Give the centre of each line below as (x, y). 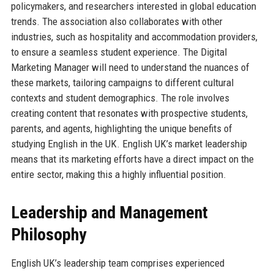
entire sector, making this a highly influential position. (118, 174)
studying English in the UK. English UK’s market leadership (129, 143)
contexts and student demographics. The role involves (120, 98)
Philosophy (48, 234)
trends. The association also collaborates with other (117, 21)
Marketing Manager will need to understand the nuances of (130, 67)
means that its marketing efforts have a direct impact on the (132, 159)
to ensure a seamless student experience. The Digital (119, 52)
